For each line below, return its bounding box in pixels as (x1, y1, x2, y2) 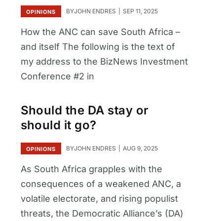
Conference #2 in (20, 71, 94, 81)
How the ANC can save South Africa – (20, 26, 180, 37)
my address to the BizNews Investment (20, 56, 188, 67)
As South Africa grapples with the (20, 163, 162, 174)
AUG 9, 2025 (121, 144, 158, 152)
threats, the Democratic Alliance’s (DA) (20, 208, 184, 219)
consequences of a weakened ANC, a (20, 178, 181, 189)
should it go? (20, 118, 97, 133)
